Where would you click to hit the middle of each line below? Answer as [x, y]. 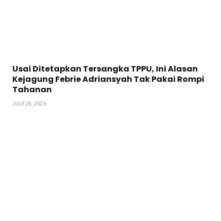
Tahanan [32, 89]
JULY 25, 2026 [29, 104]
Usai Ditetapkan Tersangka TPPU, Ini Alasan [105, 69]
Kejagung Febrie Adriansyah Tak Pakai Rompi [108, 79]
